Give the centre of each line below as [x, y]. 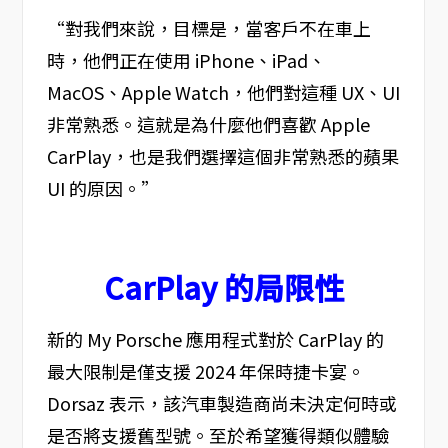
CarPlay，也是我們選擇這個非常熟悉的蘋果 [222, 156]
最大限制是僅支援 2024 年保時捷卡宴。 [205, 371]
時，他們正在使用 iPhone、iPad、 [186, 60]
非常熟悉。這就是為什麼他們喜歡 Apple [208, 124]
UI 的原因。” [102, 188]
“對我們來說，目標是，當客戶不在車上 [208, 28]
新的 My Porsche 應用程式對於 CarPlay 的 [215, 339]
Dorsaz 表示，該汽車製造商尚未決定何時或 [221, 403]
